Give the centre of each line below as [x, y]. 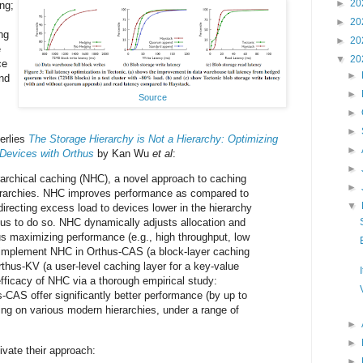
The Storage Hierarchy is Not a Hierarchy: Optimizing [153, 139]
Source [152, 98]
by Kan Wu [123, 154]
